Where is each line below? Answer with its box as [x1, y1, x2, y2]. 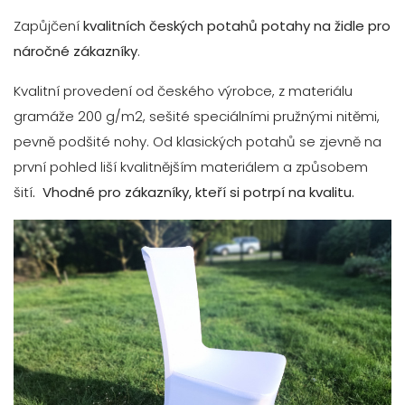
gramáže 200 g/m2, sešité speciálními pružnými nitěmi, [14, 106, 380, 126]
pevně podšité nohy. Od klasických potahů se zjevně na [14, 131, 381, 151]
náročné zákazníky [14, 41, 137, 61]
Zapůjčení [14, 15, 83, 35]
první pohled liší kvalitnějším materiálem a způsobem [14, 156, 368, 176]
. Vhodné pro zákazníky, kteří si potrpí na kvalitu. [33, 182, 354, 202]
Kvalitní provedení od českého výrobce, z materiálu [14, 80, 353, 100]
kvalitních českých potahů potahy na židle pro [83, 15, 391, 35]
